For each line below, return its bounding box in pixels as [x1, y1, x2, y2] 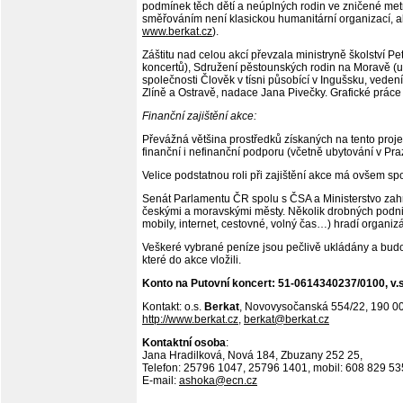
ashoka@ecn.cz [179, 374, 257, 387]
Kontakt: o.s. [142, 300, 204, 313]
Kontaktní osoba [142, 336, 226, 349]
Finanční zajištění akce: [142, 110, 256, 122]
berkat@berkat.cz [244, 313, 329, 326]
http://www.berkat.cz [142, 313, 238, 326]
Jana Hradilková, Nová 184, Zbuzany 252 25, [142, 349, 363, 362]
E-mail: [142, 374, 179, 387]
